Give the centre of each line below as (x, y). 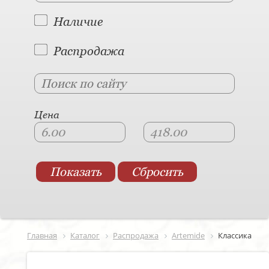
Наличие (78, 22)
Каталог (85, 235)
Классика (235, 235)
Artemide (188, 235)
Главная (42, 235)
